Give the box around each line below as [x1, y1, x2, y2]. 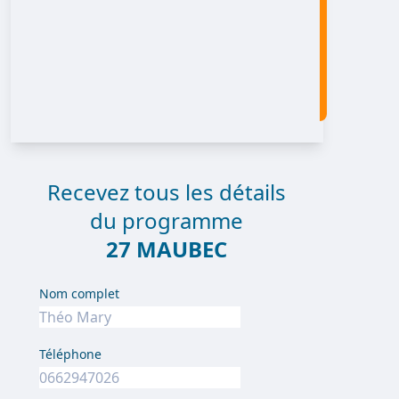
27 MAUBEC [106, 234, 228, 264]
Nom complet [38, 285, 119, 302]
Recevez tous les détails [47, 177, 287, 207]
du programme [90, 206, 244, 235]
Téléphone [38, 346, 102, 362]
